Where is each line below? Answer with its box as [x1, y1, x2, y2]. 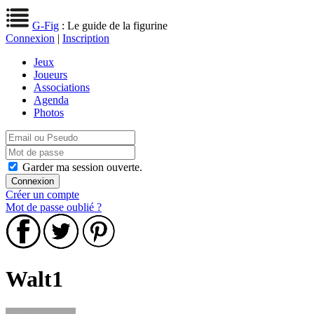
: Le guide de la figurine [59, 20, 168, 32]
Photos [34, 107, 64, 118]
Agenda [34, 94, 69, 106]
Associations [34, 81, 90, 93]
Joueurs [34, 69, 67, 81]
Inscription [62, 32, 109, 44]
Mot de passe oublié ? [6, 201, 102, 213]
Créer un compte [6, 189, 79, 200]
